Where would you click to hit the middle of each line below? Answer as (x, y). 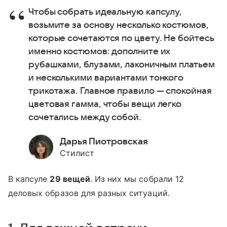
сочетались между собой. (86, 117)
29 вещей (70, 179)
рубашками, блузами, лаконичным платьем (122, 64)
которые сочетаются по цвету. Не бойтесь (121, 38)
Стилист (77, 153)
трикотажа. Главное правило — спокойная (120, 91)
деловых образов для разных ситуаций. (89, 193)
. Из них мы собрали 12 (137, 179)
